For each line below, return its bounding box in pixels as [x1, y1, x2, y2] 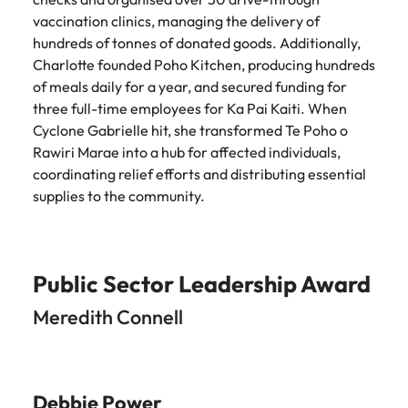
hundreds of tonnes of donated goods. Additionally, [33, 34, 361, 52]
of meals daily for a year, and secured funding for [33, 77, 347, 96]
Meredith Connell [33, 304, 183, 330]
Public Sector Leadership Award [33, 270, 371, 299]
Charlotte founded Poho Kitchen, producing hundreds [33, 56, 375, 74]
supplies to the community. [33, 187, 205, 205]
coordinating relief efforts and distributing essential [33, 165, 366, 183]
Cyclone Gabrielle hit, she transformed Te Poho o [33, 121, 348, 139]
